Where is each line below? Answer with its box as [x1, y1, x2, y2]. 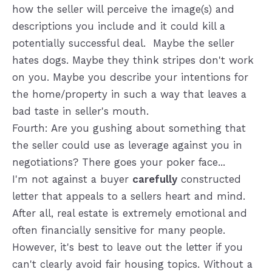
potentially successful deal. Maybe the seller [12, 36, 234, 49]
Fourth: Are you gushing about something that [12, 121, 246, 134]
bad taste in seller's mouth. [12, 104, 152, 117]
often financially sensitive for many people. [12, 223, 225, 236]
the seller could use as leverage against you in [12, 138, 242, 151]
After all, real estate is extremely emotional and [12, 206, 247, 219]
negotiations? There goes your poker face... [12, 155, 225, 168]
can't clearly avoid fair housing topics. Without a [12, 257, 253, 270]
